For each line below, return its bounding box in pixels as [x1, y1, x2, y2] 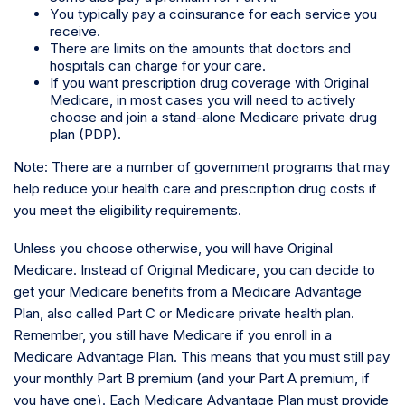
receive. [50, 23, 100, 40]
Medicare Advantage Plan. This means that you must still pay [14, 348, 390, 366]
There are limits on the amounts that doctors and [50, 40, 351, 57]
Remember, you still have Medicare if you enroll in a [14, 326, 332, 344]
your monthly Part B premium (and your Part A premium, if [14, 370, 370, 388]
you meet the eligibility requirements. [14, 202, 241, 220]
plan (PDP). [50, 126, 121, 143]
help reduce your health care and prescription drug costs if [14, 180, 377, 198]
